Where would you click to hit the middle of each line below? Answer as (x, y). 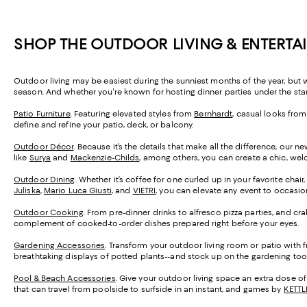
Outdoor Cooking (49, 212)
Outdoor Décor (44, 146)
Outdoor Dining (45, 179)
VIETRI (144, 190)
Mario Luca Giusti (78, 190)
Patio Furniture (42, 113)
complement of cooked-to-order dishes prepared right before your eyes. (158, 223)
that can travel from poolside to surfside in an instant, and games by (149, 289)
